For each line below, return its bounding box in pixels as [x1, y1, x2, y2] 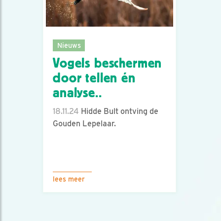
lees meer [53, 175, 85, 183]
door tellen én [53, 71, 136, 86]
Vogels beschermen [53, 56, 162, 71]
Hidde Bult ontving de [79, 107, 158, 116]
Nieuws [57, 40, 81, 49]
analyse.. [53, 85, 102, 101]
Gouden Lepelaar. [53, 119, 116, 129]
